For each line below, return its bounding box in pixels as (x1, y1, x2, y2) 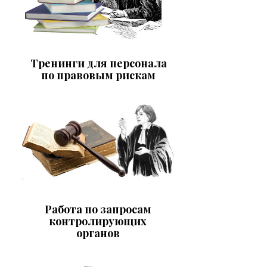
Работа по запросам (44, 201, 151, 216)
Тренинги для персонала (30, 56, 167, 71)
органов (76, 225, 120, 240)
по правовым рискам (41, 68, 156, 83)
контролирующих (49, 213, 147, 228)
